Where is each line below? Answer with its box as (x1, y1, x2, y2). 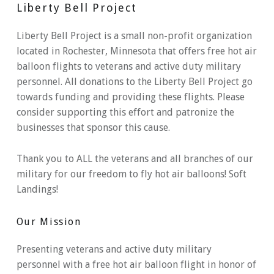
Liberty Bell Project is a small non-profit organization (16, 30, 252, 42)
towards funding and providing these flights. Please (16, 91, 245, 103)
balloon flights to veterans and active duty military (16, 61, 241, 73)
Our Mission (16, 215, 81, 228)
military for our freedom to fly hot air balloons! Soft (16, 168, 246, 180)
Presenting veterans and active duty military (16, 243, 212, 255)
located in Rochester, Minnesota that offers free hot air (16, 45, 257, 57)
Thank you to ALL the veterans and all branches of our (16, 152, 253, 165)
